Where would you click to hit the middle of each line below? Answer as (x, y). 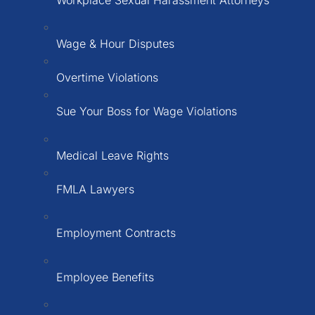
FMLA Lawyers (95, 189)
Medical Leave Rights (112, 155)
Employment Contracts (116, 233)
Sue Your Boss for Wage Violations (147, 111)
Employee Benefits (105, 277)
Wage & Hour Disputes (115, 44)
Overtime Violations (107, 78)
